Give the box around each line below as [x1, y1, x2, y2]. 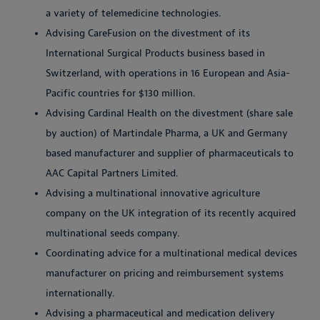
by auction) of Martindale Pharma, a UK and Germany [46, 126, 288, 139]
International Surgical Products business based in [46, 46, 265, 59]
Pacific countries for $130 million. [46, 86, 195, 99]
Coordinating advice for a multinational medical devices [46, 246, 297, 259]
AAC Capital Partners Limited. [46, 166, 178, 179]
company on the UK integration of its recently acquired [46, 206, 296, 219]
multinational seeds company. [46, 226, 179, 239]
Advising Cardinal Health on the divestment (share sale [46, 106, 293, 119]
